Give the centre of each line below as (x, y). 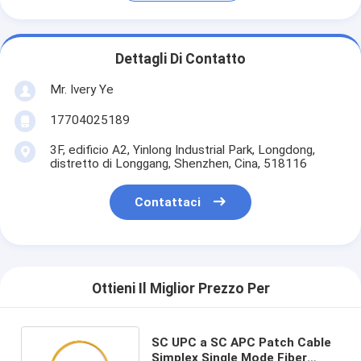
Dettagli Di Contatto (180, 59)
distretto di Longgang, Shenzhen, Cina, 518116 (178, 163)
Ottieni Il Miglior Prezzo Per (180, 289)
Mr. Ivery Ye (81, 89)
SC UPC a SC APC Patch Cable (242, 342)
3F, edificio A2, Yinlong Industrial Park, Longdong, (182, 149)
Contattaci (168, 203)
